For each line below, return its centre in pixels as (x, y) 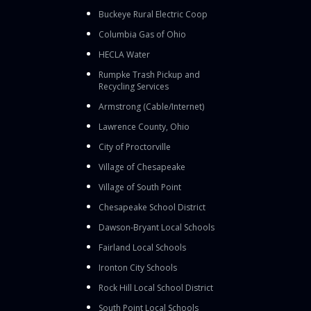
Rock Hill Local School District (156, 287)
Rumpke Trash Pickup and (149, 74)
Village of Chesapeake (142, 167)
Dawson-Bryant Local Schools (157, 227)
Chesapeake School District (152, 207)
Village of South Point (140, 187)
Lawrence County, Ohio (144, 126)
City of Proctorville (135, 146)
